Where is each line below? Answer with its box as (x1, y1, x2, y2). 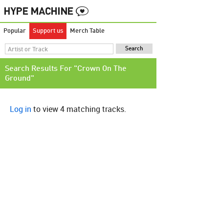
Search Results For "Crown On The (5, 65, 127, 73)
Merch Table (70, 28, 105, 34)
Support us (33, 28, 63, 34)
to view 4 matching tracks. (31, 104, 126, 114)
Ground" (5, 75, 34, 83)
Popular (3, 28, 26, 34)
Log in (10, 104, 31, 114)
